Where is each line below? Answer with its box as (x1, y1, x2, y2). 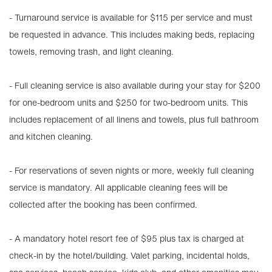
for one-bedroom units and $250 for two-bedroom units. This (9, 96, 248, 109)
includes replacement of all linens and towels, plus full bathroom (9, 113, 259, 126)
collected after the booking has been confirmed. (9, 198, 197, 211)
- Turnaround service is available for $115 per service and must (9, 11, 253, 24)
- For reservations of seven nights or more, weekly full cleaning (9, 164, 254, 177)
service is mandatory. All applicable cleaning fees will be (9, 181, 228, 194)
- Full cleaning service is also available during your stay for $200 (9, 79, 260, 92)
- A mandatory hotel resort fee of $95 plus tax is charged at (9, 232, 244, 245)
